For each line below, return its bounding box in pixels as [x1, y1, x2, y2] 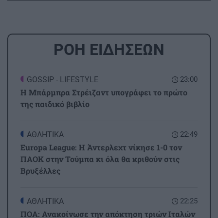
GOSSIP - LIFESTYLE [27, 75, 98, 85]
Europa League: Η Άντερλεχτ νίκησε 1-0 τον [20, 142, 182, 153]
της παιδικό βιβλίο [20, 99, 90, 109]
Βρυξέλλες [20, 165, 60, 176]
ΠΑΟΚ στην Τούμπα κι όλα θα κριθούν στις [20, 154, 180, 164]
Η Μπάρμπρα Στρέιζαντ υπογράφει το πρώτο [20, 87, 187, 98]
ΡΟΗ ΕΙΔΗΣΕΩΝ [54, 40, 164, 59]
